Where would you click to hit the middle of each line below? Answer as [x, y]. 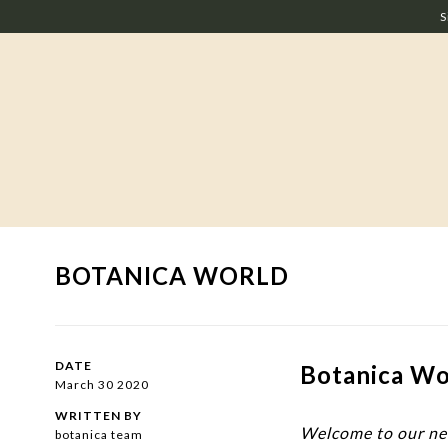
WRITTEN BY [98, 415]
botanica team [99, 434]
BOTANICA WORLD [172, 275]
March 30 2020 [102, 384]
